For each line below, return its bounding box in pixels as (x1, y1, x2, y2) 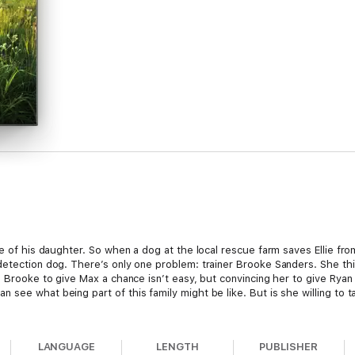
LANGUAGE (37, 341, 96, 353)
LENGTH (156, 341, 199, 353)
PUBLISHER (259, 341, 318, 353)
